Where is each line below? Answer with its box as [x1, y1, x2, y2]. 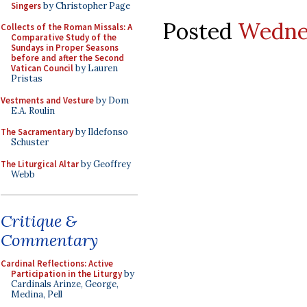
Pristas [11, 73, 42, 84]
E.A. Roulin [11, 104, 55, 116]
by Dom [94, 94, 129, 106]
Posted [162, 16, 238, 45]
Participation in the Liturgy [11, 268, 122, 280]
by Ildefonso [73, 126, 128, 138]
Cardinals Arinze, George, [11, 278, 119, 290]
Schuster [11, 136, 49, 148]
